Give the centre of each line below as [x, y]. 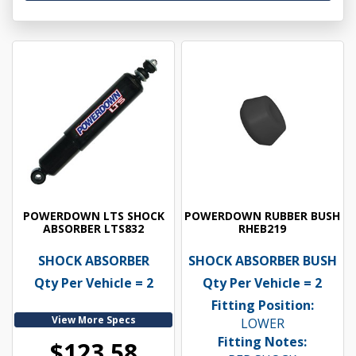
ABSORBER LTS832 [94, 229]
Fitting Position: [262, 306]
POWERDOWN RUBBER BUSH [263, 216]
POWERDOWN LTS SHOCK [93, 216]
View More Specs [93, 320]
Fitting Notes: [263, 342]
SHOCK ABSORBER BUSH [262, 261]
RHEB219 [263, 229]
